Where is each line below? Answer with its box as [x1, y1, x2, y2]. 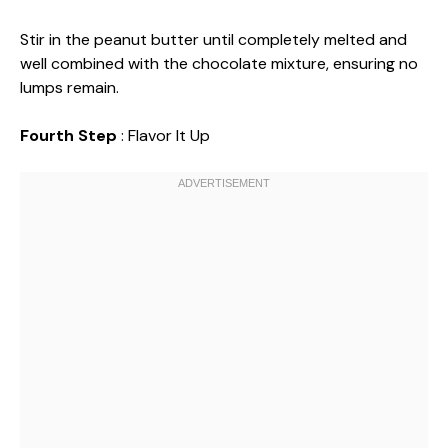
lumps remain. [20, 77, 119, 98]
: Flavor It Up [121, 125, 210, 146]
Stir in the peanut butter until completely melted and [20, 29, 407, 50]
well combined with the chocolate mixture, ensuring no [20, 53, 418, 74]
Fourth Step [20, 125, 121, 146]
